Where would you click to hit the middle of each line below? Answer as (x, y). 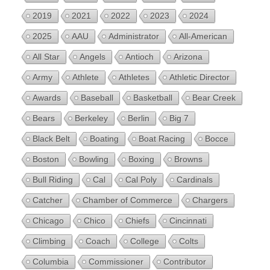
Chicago (48, 220)
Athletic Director (199, 77)
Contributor (185, 261)
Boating (104, 138)
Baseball (97, 97)
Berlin (139, 118)
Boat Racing (162, 138)
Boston (46, 159)
